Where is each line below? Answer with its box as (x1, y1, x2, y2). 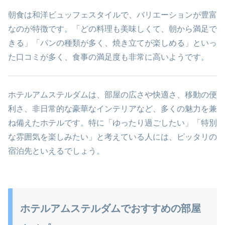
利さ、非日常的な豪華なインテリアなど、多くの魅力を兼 (8, 104, 217, 113)
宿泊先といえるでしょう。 (8, 146, 104, 155)
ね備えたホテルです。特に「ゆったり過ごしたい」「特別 (8, 118, 217, 127)
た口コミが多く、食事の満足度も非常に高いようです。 (8, 52, 209, 61)
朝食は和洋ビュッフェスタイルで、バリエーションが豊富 (8, 10, 217, 19)
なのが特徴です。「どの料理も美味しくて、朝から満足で (8, 24, 217, 33)
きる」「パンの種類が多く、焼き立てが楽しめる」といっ (8, 38, 217, 47)
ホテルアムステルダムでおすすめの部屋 (20, 202, 201, 214)
